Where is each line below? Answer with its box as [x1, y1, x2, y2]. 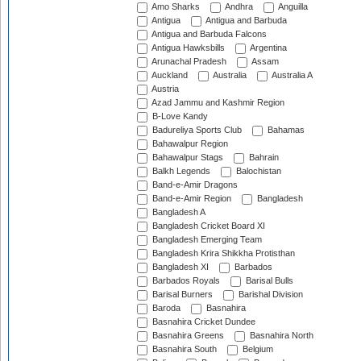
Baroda [150, 303, 180, 313]
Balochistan [234, 166, 281, 176]
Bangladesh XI [150, 262, 209, 272]
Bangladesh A [150, 207, 205, 218]
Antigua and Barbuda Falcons [150, 29, 267, 39]
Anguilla [276, 2, 308, 12]
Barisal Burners [150, 289, 213, 300]
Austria [150, 84, 179, 94]
